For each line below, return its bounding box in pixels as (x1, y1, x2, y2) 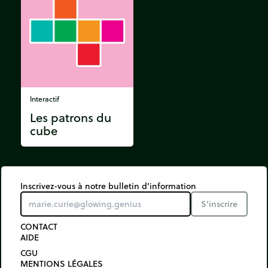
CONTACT (20, 221, 57, 233)
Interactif (30, 94, 59, 105)
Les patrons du (30, 109, 111, 127)
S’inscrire (201, 198, 237, 211)
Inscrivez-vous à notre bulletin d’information (20, 180, 196, 193)
